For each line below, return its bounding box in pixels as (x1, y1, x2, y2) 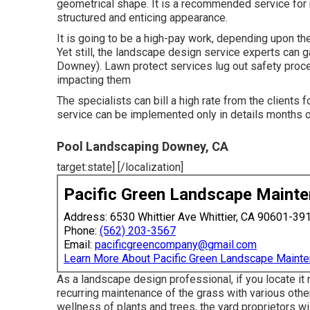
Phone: (64, 224, 100, 237)
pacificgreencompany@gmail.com (95, 237, 257, 251)
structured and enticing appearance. (57, 10, 228, 24)
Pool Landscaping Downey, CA (57, 138, 228, 154)
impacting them (57, 73, 131, 86)
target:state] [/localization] (57, 160, 183, 174)
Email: (64, 237, 95, 251)
